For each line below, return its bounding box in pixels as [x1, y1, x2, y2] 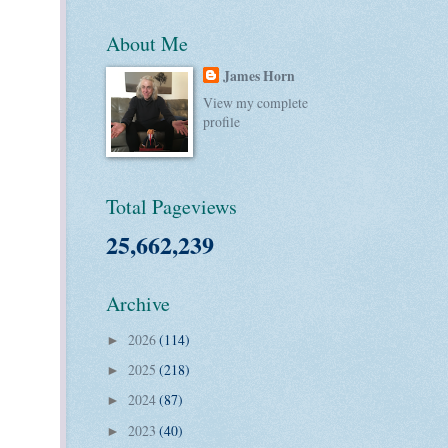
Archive [106, 290, 170, 318]
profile [203, 112, 241, 132]
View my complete [203, 93, 309, 113]
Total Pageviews [106, 193, 237, 221]
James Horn [223, 65, 296, 86]
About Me [106, 29, 188, 57]
